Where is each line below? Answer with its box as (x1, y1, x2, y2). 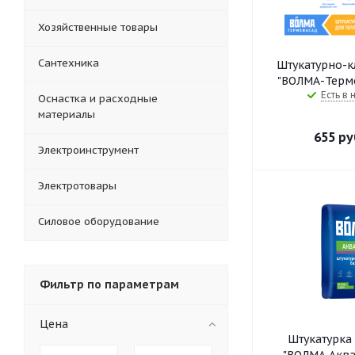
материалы (38, 108, 95, 121)
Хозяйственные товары (38, 21, 158, 34)
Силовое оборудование (38, 215, 159, 228)
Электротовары (38, 179, 116, 193)
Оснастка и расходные (38, 92, 158, 105)
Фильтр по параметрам (40, 277, 179, 292)
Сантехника (38, 56, 99, 70)
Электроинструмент (38, 143, 139, 157)
